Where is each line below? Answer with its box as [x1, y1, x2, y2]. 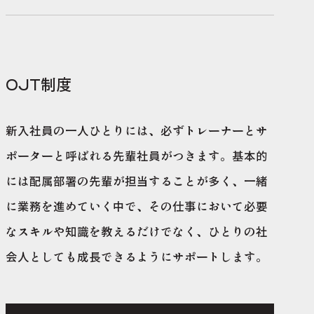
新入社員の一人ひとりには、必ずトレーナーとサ [6, 122, 268, 139]
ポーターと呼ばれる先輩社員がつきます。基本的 [6, 147, 268, 165]
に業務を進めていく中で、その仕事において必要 [6, 198, 268, 215]
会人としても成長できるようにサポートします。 [6, 248, 268, 266]
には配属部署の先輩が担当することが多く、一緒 [6, 172, 268, 190]
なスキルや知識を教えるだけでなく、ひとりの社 [6, 223, 268, 240]
